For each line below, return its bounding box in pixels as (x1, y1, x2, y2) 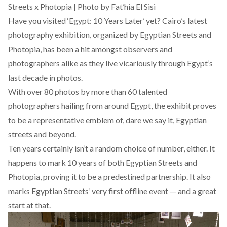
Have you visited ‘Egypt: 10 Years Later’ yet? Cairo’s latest (8, 16, 207, 25)
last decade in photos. (8, 72, 83, 82)
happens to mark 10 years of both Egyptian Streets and (8, 158, 197, 167)
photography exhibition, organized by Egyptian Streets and (8, 30, 211, 40)
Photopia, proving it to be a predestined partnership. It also (8, 172, 211, 181)
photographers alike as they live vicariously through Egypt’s (8, 58, 213, 68)
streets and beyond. (8, 129, 76, 139)
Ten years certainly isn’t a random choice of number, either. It (8, 143, 215, 153)
